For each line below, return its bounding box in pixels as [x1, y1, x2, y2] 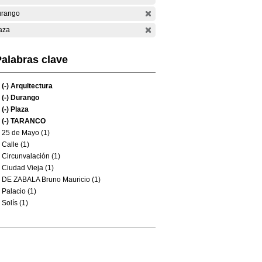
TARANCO [9, 117, 46, 125]
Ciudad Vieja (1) [2, 164, 54, 172]
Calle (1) [2, 140, 29, 149]
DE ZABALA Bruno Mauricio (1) [2, 175, 101, 184]
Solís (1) [2, 199, 28, 207]
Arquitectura [9, 82, 53, 90]
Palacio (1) [2, 187, 36, 195]
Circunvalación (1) [2, 152, 60, 160]
